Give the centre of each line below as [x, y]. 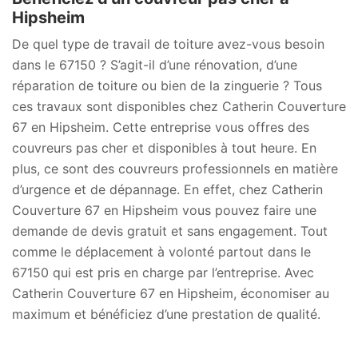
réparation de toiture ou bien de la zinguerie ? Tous [167, 86]
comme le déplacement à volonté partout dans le [161, 252]
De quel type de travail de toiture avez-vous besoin [168, 44]
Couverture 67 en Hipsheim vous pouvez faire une [164, 210]
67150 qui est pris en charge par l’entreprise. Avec [163, 272]
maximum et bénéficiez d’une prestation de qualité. [166, 314]
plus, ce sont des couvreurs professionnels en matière [175, 169]
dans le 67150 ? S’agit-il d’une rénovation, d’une [155, 65]
